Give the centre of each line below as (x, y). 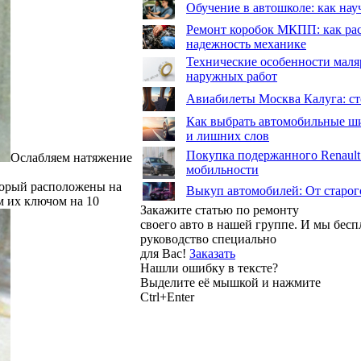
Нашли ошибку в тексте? (209, 268)
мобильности (222, 170)
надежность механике (246, 44)
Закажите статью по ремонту (220, 210)
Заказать (212, 253)
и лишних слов (228, 136)
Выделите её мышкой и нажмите (230, 282)
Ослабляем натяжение (71, 157)
